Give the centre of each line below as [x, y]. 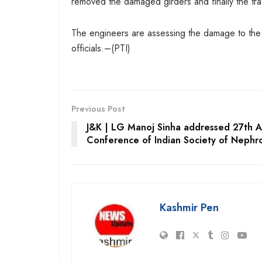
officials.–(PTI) [101, 48]
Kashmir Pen [189, 207]
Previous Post [98, 108]
